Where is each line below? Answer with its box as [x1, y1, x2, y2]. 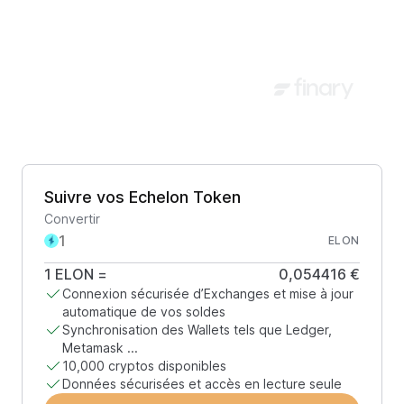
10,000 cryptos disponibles [62, 358, 226, 373]
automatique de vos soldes [62, 304, 225, 319]
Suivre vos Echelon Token [44, 188, 241, 207]
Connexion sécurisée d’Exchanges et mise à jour [62, 286, 353, 301]
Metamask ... [62, 340, 138, 355]
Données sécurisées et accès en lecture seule [62, 376, 342, 391]
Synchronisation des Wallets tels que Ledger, [62, 322, 332, 337]
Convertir [44, 211, 100, 226]
